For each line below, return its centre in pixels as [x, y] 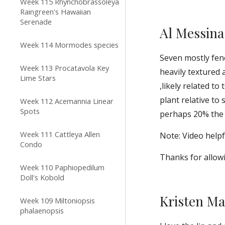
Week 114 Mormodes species [69, 45]
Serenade [36, 22]
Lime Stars [38, 78]
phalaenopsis [42, 210]
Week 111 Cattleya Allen [60, 134]
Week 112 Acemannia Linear [67, 101]
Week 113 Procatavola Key [65, 68]
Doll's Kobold [42, 177]
